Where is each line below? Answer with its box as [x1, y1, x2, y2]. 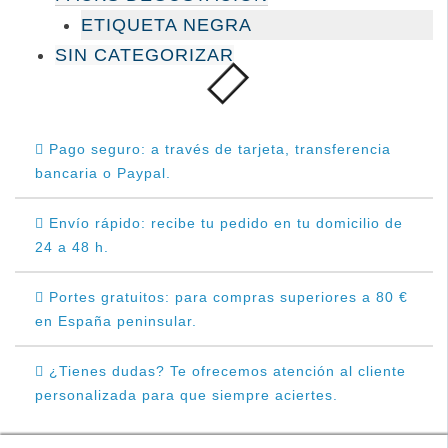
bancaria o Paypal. [35, 165, 171, 182]
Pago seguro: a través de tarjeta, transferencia [44, 141, 391, 158]
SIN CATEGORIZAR [55, 45, 234, 66]
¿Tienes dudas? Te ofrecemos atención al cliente [44, 363, 406, 380]
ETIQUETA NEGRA [81, 15, 253, 36]
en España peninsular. [35, 313, 197, 330]
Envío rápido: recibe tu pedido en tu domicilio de [44, 215, 403, 232]
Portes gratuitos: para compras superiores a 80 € [44, 289, 408, 306]
